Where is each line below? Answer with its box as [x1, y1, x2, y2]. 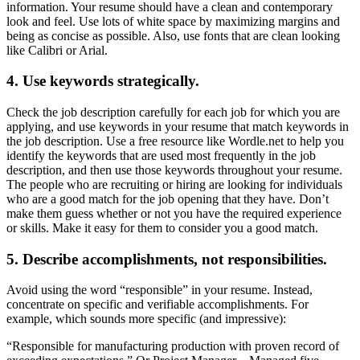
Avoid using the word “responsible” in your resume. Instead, [6, 283, 313, 297]
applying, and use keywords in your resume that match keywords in [6, 120, 349, 133]
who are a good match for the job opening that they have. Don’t [6, 192, 329, 206]
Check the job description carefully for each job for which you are [6, 105, 340, 119]
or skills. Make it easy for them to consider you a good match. [6, 221, 318, 235]
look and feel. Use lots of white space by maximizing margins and [6, 14, 340, 28]
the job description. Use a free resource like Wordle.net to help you [6, 134, 344, 148]
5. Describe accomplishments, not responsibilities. [6, 250, 327, 268]
